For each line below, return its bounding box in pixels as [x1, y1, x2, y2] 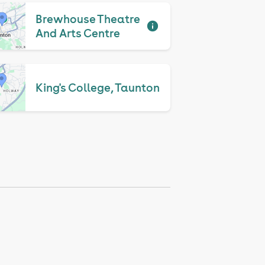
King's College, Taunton [35, 80, 160, 95]
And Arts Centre [35, 26, 121, 40]
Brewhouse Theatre [35, 12, 140, 26]
